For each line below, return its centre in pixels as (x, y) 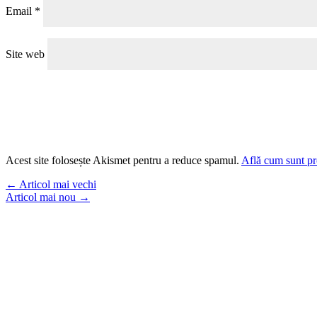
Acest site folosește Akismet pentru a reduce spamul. (123, 160)
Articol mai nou (41, 197)
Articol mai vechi (58, 184)
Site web (25, 54)
